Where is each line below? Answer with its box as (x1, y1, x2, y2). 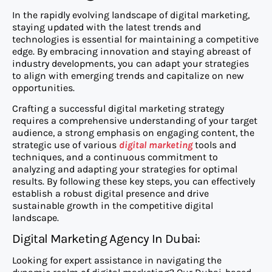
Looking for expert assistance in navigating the (12, 254, 222, 267)
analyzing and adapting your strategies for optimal (12, 163, 237, 175)
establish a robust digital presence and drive (12, 188, 209, 200)
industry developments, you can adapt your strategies (12, 57, 249, 69)
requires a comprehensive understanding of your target (12, 115, 257, 127)
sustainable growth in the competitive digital (12, 200, 213, 212)
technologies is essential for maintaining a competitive (12, 33, 259, 45)
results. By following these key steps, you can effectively (12, 175, 255, 188)
